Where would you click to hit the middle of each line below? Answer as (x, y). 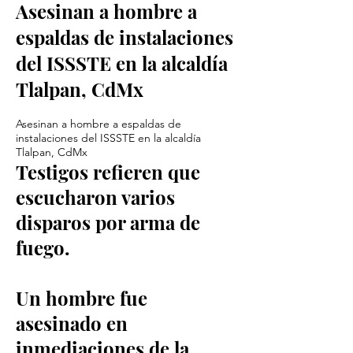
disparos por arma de (108, 222)
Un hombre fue (82, 298)
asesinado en (72, 323)
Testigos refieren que (108, 172)
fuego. (43, 247)
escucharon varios (95, 197)
